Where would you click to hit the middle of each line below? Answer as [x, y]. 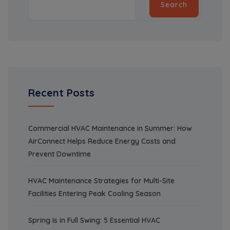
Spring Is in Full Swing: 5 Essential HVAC [94, 221]
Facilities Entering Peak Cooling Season [94, 194]
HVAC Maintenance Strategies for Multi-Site [101, 181]
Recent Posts [61, 93]
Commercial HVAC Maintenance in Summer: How [110, 129]
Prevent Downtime [60, 154]
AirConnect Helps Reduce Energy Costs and [102, 141]
